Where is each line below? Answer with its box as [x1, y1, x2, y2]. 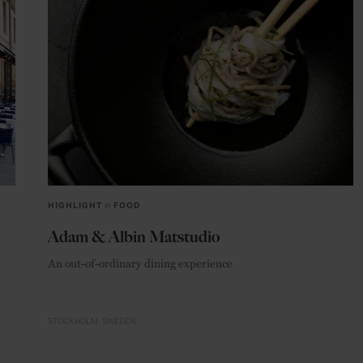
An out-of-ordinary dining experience [48, 254, 233, 271]
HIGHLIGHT [48, 200, 102, 211]
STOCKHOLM [48, 316, 98, 327]
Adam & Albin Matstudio [48, 226, 220, 246]
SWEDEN [102, 316, 135, 327]
